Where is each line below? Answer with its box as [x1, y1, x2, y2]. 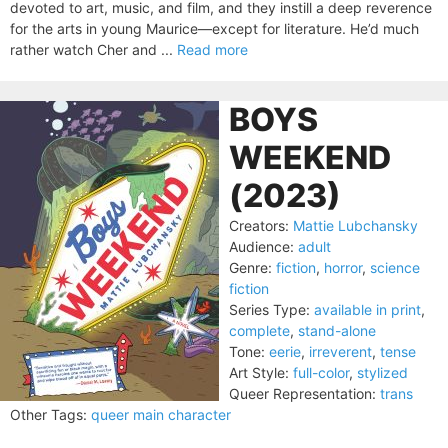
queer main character [91, 406, 231, 423]
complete [229, 322, 290, 339]
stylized [357, 364, 408, 381]
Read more [177, 41, 248, 58]
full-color [293, 364, 349, 381]
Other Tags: [10, 406, 87, 423]
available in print [314, 301, 421, 318]
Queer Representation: [229, 385, 376, 402]
